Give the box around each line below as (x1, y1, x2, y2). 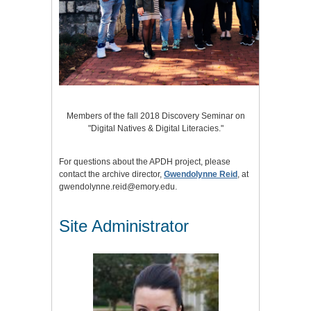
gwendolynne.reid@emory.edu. (59, 182, 177, 192)
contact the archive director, (59, 169, 164, 180)
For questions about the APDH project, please (59, 157, 230, 167)
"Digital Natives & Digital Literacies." (87, 124, 224, 134)
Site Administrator (59, 217, 189, 236)
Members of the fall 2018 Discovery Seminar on (66, 111, 245, 121)
